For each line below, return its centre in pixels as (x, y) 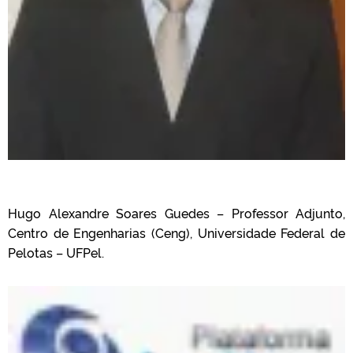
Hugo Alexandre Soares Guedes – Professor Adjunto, (176, 212)
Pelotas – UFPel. (56, 252)
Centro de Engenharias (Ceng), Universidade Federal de (176, 232)
